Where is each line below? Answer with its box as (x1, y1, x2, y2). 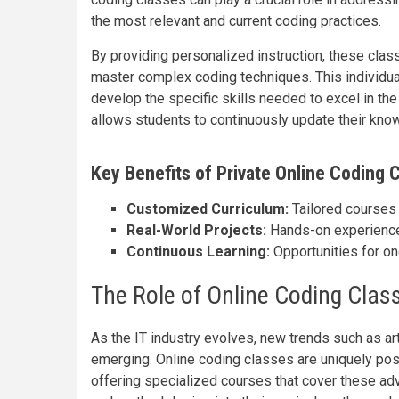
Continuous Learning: (126, 243, 270, 260)
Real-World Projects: (126, 222, 266, 239)
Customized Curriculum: (126, 200, 289, 217)
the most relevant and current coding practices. (91, 12, 381, 29)
